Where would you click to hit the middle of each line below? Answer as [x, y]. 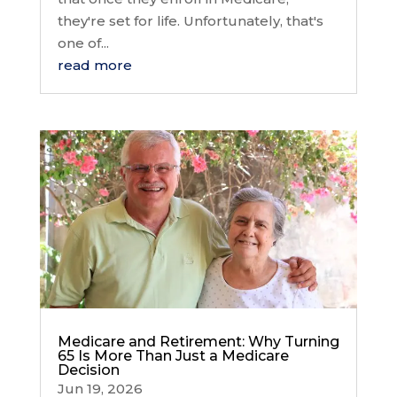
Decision [88, 370]
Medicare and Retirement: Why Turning [198, 342]
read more [94, 65]
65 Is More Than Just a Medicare [173, 356]
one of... [83, 43]
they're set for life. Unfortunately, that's [190, 20]
